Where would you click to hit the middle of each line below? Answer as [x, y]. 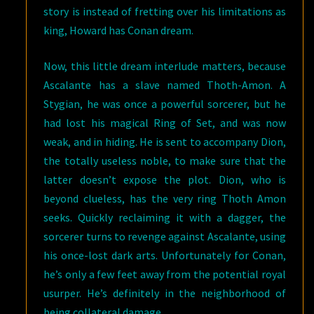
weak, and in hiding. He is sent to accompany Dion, [165, 142]
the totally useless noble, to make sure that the [165, 161]
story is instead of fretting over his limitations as [165, 11]
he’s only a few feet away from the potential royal [165, 274]
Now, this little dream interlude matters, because [165, 66]
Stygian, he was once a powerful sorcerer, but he [165, 104]
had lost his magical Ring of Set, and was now [165, 123]
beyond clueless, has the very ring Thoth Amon [165, 198]
